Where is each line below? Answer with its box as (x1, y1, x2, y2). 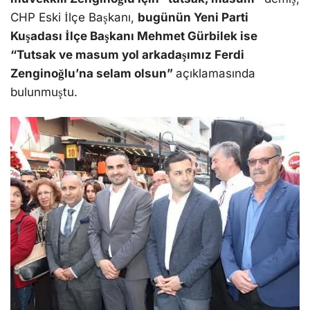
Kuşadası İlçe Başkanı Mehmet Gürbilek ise (10, 29, 257, 43)
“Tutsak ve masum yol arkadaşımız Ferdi (10, 48, 244, 62)
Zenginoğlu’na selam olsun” (10, 66, 176, 80)
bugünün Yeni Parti (138, 10, 248, 24)
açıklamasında (176, 66, 255, 80)
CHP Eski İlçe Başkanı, (10, 10, 138, 24)
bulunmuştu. (10, 85, 77, 99)
